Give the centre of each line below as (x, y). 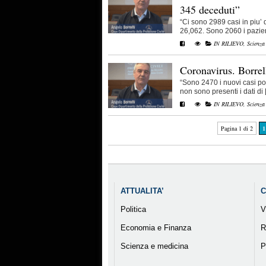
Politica (133, 210)
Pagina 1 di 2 (237, 128)
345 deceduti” (210, 9)
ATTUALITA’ (142, 191)
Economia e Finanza (156, 228)
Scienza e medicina (154, 246)
